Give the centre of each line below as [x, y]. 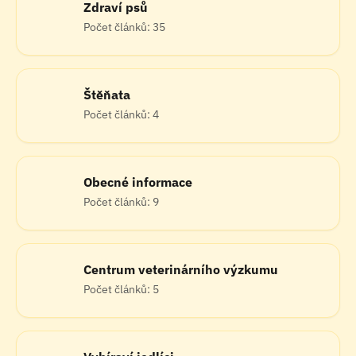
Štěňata [107, 95]
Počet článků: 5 [121, 289]
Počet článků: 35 [124, 27]
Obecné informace [138, 182]
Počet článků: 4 [121, 114]
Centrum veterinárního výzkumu [181, 269]
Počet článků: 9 [121, 202]
